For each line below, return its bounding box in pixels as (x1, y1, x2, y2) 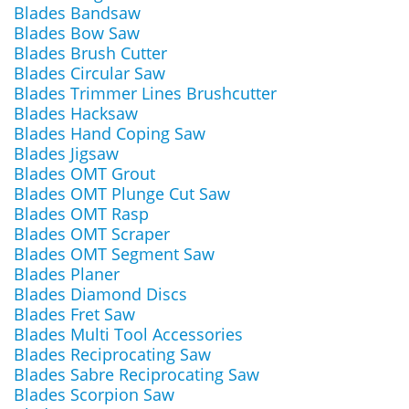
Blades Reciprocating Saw (14, 343, 211, 365)
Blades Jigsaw (14, 142, 119, 164)
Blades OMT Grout (14, 163, 155, 184)
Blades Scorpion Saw (14, 383, 174, 405)
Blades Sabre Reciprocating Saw (14, 363, 259, 385)
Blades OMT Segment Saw (14, 243, 215, 265)
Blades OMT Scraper (14, 223, 170, 245)
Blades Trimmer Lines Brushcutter (14, 82, 277, 104)
